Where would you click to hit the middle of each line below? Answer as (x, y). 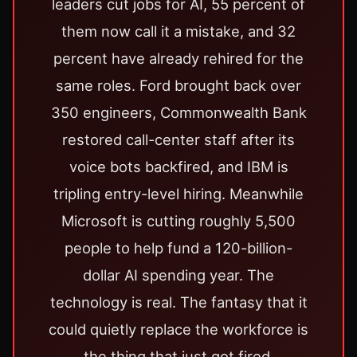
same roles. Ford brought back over (178, 86)
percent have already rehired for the (178, 59)
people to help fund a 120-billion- (178, 248)
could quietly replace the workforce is (178, 330)
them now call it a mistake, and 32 (178, 31)
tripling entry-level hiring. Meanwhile (178, 194)
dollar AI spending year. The (178, 275)
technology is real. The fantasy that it (178, 302)
